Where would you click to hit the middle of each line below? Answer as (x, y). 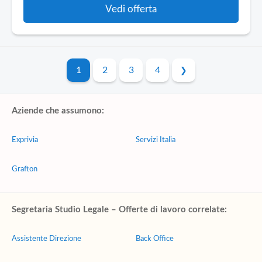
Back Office (155, 239)
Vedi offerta (131, 9)
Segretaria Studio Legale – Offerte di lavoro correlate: (119, 210)
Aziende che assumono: (58, 111)
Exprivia (25, 140)
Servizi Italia (156, 140)
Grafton (25, 169)
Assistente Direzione (46, 239)
